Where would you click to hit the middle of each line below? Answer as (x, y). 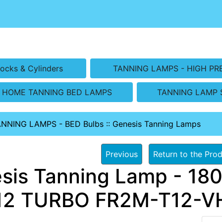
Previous (121, 154)
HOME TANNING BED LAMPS (57, 92)
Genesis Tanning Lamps (157, 124)
